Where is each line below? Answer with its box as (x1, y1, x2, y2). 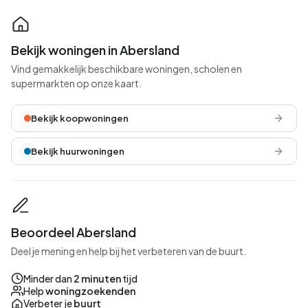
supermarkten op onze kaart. (11, 77, 142, 89)
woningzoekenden (45, 285, 135, 297)
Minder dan (23, 272, 74, 285)
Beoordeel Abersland (11, 224, 136, 240)
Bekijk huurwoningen (31, 146, 124, 157)
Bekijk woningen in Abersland (11, 42, 179, 58)
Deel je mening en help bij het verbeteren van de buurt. (11, 245, 246, 257)
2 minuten (74, 272, 121, 285)
